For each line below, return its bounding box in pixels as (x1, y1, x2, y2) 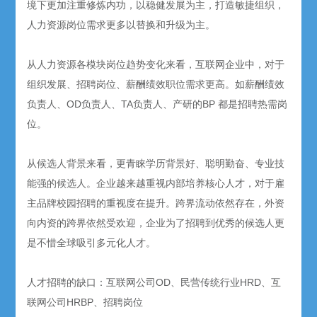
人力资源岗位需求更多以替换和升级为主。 (27, 19, 216, 31)
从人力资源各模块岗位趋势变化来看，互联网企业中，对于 (27, 59, 285, 71)
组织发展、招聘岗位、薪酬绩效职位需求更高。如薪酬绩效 (27, 79, 285, 91)
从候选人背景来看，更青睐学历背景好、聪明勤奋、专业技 (27, 158, 285, 170)
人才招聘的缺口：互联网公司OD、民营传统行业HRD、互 (27, 277, 282, 289)
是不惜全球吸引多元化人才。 (27, 237, 156, 249)
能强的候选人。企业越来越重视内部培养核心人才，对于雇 (27, 178, 285, 190)
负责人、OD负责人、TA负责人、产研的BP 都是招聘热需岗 (27, 98, 288, 110)
